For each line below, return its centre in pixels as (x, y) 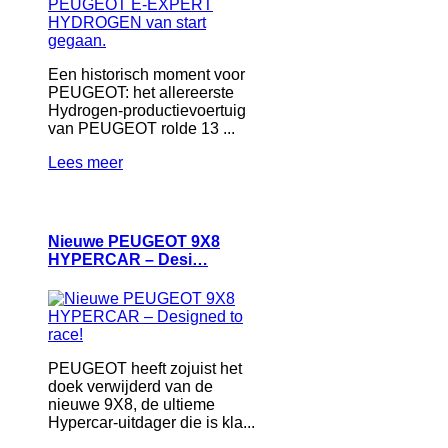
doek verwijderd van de (130, 387)
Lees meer (85, 162)
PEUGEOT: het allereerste (141, 92)
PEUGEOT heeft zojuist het (145, 369)
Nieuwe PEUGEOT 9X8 (134, 241)
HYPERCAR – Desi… (128, 259)
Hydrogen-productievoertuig (147, 110)
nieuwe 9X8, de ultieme (131, 405)
